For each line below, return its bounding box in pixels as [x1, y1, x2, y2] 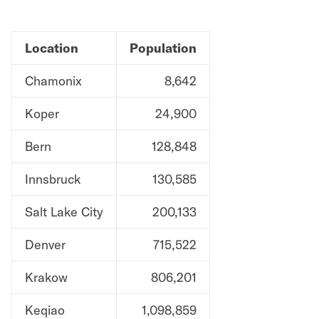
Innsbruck [25, 171, 80, 188]
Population [130, 40, 197, 57]
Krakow [25, 269, 68, 286]
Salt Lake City [25, 204, 103, 221]
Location [25, 40, 78, 57]
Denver [25, 236, 66, 253]
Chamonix [25, 73, 82, 90]
